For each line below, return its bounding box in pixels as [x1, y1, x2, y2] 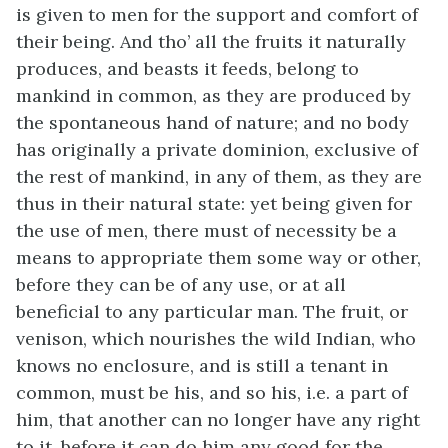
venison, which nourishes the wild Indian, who [16, 327, 416, 350]
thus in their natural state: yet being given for [16, 192, 412, 215]
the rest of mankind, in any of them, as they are [16, 165, 422, 188]
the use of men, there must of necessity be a [16, 219, 397, 242]
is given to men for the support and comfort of [16, 3, 418, 26]
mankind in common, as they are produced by [16, 84, 411, 107]
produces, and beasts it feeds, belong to [16, 57, 359, 80]
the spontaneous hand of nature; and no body [16, 111, 409, 134]
